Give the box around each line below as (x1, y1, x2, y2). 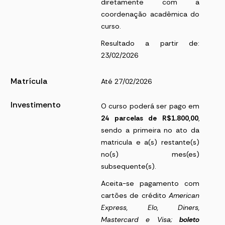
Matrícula (11, 76, 48, 87)
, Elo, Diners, (127, 203, 199, 212)
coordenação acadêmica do (101, 10, 199, 19)
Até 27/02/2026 (101, 77, 152, 86)
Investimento (11, 99, 61, 110)
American (169, 191, 199, 200)
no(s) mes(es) (101, 150, 199, 159)
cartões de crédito (101, 191, 169, 200)
